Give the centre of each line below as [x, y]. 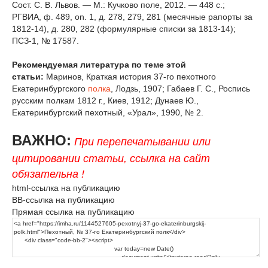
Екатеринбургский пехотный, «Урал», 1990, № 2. [108, 112]
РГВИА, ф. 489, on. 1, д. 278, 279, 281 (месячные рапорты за [132, 16]
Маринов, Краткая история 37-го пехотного [130, 76]
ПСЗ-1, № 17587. [45, 40]
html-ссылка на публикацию [66, 188]
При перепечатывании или [142, 141]
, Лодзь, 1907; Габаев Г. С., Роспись [180, 88]
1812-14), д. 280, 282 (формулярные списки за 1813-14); [124, 28]
